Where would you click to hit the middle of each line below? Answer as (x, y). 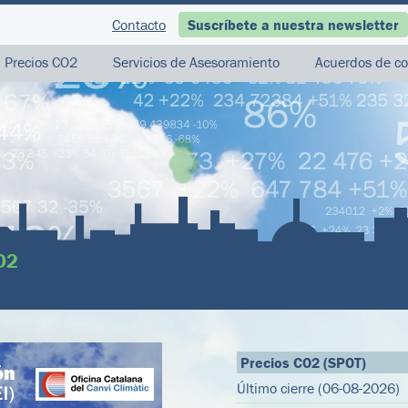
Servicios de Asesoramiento (196, 62)
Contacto (139, 25)
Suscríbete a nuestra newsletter (293, 25)
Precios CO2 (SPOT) (303, 362)
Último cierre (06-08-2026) (318, 388)
